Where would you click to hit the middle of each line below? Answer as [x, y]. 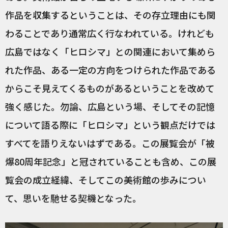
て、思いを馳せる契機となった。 [73, 198]
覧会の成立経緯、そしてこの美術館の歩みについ [106, 179]
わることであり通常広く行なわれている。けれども [110, 33]
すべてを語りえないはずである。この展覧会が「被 [110, 143]
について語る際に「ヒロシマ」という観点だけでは [110, 124]
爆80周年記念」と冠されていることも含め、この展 [111, 161]
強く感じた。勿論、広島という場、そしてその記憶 [110, 106]
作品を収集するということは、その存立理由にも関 [110, 15]
